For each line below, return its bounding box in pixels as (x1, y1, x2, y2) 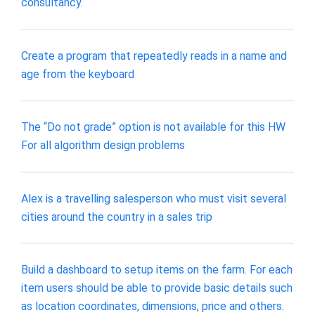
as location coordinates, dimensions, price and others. (21, 300, 284, 314)
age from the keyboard (21, 67, 134, 81)
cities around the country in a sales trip (21, 210, 212, 224)
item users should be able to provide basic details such (21, 281, 292, 295)
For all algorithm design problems (21, 139, 185, 153)
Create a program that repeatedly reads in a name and (21, 49, 287, 63)
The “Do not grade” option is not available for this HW (21, 120, 285, 134)
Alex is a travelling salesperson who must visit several (21, 191, 286, 205)
